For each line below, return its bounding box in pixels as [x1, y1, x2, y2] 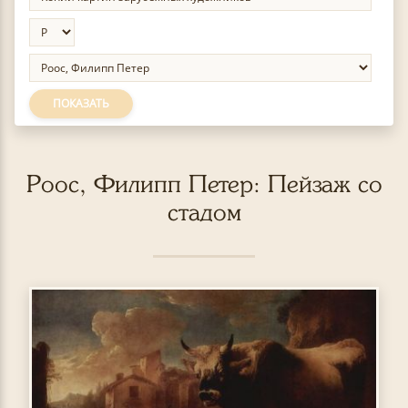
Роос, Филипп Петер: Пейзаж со [25, 170, 382, 197]
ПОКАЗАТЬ [53, 96, 109, 111]
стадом [167, 199, 241, 225]
